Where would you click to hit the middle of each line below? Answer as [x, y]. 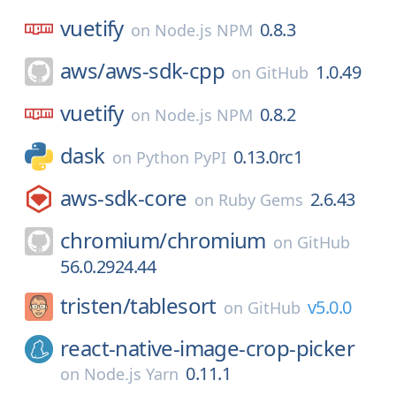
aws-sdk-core [124, 198]
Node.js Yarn [131, 374]
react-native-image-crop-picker [207, 348]
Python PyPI [181, 157]
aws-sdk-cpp [165, 70]
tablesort [173, 305]
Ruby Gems [260, 200]
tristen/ [95, 305]
